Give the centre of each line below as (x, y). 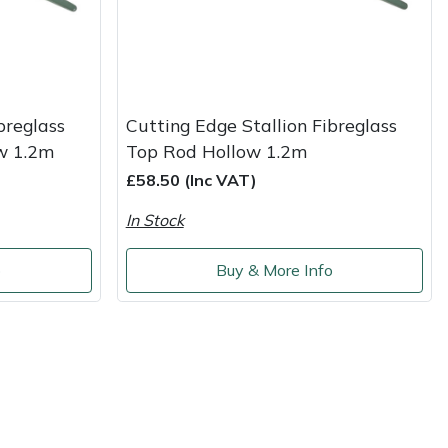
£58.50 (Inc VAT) (191, 179)
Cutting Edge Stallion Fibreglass (261, 124)
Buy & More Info (274, 270)
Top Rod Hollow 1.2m (216, 150)
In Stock (154, 219)
